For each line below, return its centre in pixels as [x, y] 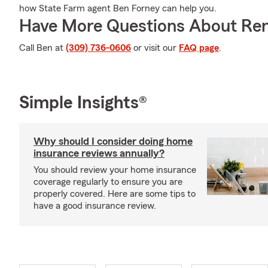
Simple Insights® [83, 103]
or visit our [155, 48]
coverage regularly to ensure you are [108, 182]
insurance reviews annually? [99, 153]
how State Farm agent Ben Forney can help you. [118, 8]
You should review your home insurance [115, 170]
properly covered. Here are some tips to [115, 194]
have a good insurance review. [95, 206]
